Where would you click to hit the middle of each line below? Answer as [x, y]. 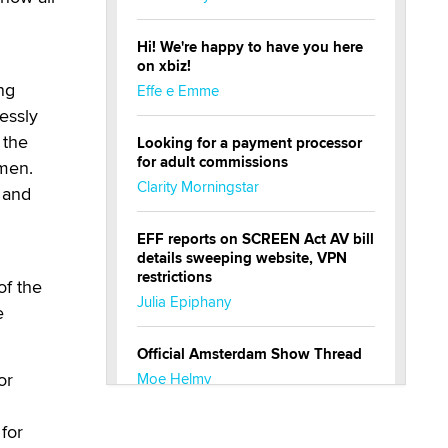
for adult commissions [212, 162]
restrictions [174, 277]
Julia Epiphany [184, 301]
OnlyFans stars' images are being [249, 431]
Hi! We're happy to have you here [250, 47]
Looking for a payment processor [249, 143]
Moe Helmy [174, 378]
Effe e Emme [178, 90]
